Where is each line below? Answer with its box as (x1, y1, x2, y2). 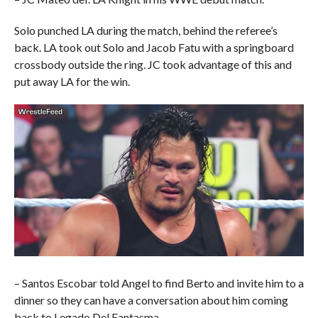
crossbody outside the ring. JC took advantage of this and (13, 57, 292, 71)
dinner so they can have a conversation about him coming (13, 292, 288, 307)
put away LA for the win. (13, 74, 130, 88)
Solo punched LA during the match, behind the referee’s (13, 23, 278, 37)
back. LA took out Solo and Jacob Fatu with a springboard (13, 40, 294, 54)
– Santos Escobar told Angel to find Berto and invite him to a (13, 275, 304, 290)
